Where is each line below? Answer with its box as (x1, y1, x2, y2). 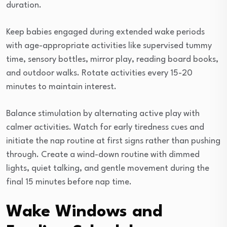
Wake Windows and (6, 204, 163, 221)
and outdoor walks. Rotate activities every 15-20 (6, 69, 193, 78)
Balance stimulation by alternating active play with (6, 109, 200, 119)
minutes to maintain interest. (6, 83, 117, 92)
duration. (6, 1, 42, 10)
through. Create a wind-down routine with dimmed (6, 150, 200, 160)
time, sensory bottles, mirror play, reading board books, (6, 55, 218, 64)
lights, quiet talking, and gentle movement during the (6, 164, 209, 173)
